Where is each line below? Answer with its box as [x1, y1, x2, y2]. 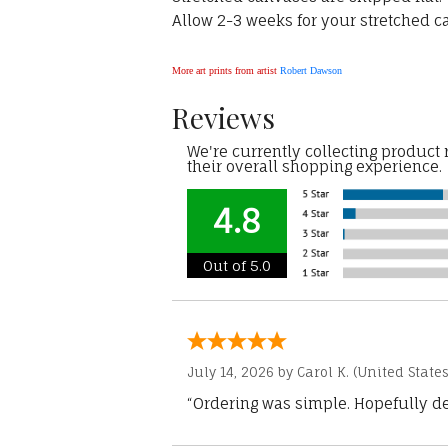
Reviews [172, 99, 275, 137]
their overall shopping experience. [187, 157, 442, 177]
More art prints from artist [172, 65, 280, 77]
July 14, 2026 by [187, 364, 297, 381]
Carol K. [297, 364, 349, 381]
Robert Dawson [280, 65, 342, 77]
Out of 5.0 [203, 257, 271, 275]
